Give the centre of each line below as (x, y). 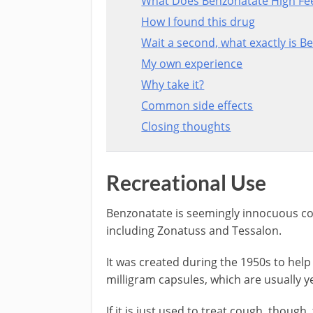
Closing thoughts (186, 126)
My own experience (192, 63)
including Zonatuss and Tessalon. (194, 230)
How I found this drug (198, 21)
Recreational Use (186, 182)
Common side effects (197, 105)
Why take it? (173, 84)
